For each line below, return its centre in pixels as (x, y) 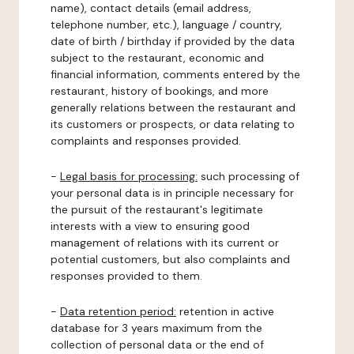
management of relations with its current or (165, 243)
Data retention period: (118, 311)
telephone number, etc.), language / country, (166, 24)
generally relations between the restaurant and (173, 107)
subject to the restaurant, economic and (157, 58)
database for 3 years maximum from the (156, 328)
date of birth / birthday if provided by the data (173, 41)
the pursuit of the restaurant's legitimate (157, 209)
